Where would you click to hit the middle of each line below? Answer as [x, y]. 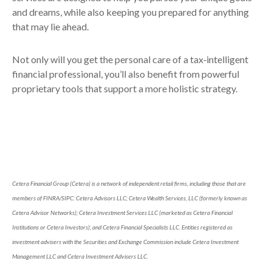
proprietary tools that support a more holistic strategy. [125, 89]
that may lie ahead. [50, 27]
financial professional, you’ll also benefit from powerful [126, 74]
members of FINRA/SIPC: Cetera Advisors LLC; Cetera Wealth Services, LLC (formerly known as [130, 198]
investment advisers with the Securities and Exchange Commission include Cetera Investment [125, 242]
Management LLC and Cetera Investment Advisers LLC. [80, 257]
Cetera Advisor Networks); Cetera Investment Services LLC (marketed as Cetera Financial [122, 213]
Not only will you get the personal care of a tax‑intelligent [130, 59]
